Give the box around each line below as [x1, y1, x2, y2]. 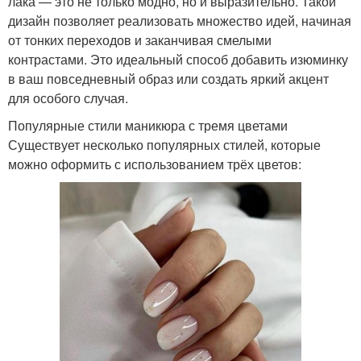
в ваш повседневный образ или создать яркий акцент [8, 69, 329, 89]
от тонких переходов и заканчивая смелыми [8, 31, 272, 50]
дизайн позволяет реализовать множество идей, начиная [8, 11, 351, 31]
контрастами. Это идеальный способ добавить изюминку [8, 50, 348, 69]
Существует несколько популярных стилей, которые [8, 135, 321, 155]
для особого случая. [8, 89, 128, 108]
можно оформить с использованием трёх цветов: [8, 155, 301, 174]
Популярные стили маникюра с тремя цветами [8, 116, 288, 135]
